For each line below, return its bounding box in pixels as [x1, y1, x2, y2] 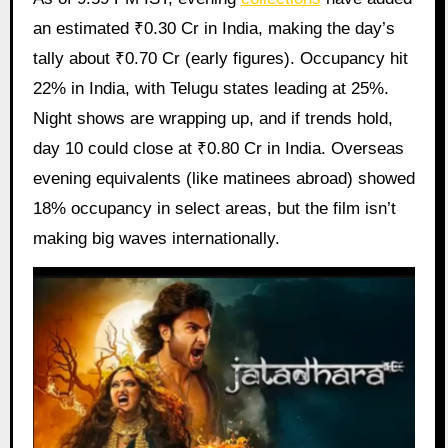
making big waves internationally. [32, 229, 280, 249]
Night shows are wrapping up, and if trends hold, [32, 109, 393, 129]
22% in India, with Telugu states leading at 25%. [32, 79, 389, 99]
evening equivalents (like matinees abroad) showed [32, 169, 415, 189]
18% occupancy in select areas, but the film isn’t [32, 199, 396, 219]
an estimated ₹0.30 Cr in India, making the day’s [32, 19, 395, 39]
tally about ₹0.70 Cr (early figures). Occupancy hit [32, 49, 408, 69]
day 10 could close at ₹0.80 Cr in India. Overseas [32, 139, 404, 159]
